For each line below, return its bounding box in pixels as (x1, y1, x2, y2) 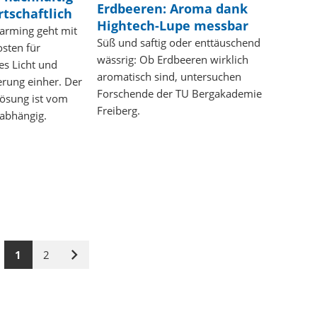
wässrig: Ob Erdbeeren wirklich (96, 52, 248, 67)
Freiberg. (96, 103, 140, 117)
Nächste (74, 253, 114, 267)
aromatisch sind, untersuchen (96, 69, 241, 83)
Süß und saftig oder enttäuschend (96, 35, 260, 50)
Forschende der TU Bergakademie (96, 86, 262, 100)
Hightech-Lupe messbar (96, 16, 248, 34)
